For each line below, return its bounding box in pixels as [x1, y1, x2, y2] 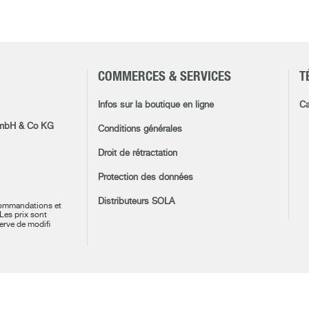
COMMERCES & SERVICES [97, 70, 231, 83]
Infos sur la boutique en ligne [97, 101, 214, 110]
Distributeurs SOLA [97, 197, 175, 206]
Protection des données [97, 173, 193, 182]
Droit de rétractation [97, 149, 177, 158]
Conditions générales [97, 125, 182, 134]
